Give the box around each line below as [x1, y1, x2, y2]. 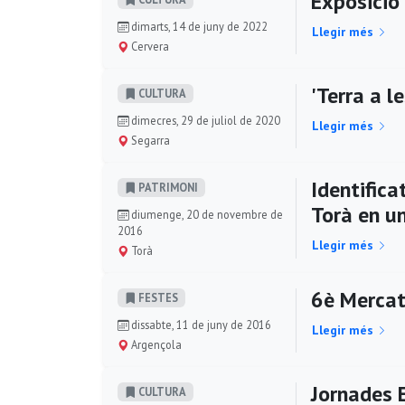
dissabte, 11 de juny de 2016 [128, 317, 271, 332]
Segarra [128, 133, 170, 147]
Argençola [128, 337, 182, 352]
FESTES [136, 290, 178, 306]
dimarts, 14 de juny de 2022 [128, 19, 268, 33]
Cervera [128, 39, 169, 53]
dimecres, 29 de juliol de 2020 [128, 113, 280, 127]
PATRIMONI [136, 180, 198, 195]
